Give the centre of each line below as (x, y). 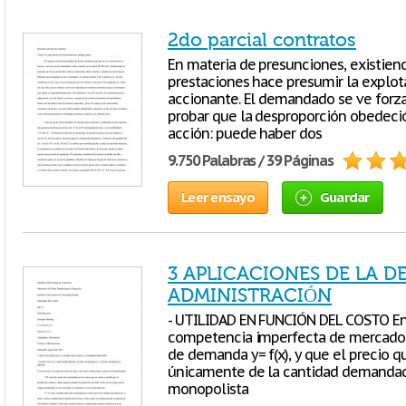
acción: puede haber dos (245, 133)
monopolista (208, 389)
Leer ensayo (218, 197)
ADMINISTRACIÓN (250, 295)
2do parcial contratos (262, 40)
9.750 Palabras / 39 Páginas (251, 160)
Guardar (344, 197)
